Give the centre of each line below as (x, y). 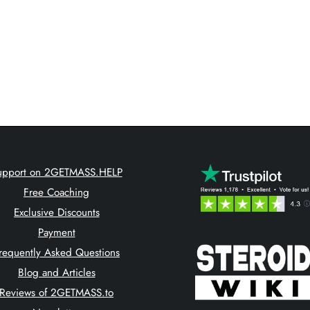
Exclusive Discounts (56, 212)
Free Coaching (56, 192)
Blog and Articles (56, 272)
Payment (56, 232)
